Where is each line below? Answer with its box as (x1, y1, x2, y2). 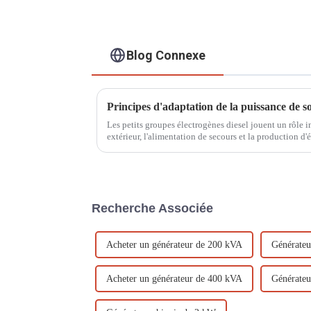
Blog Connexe (126, 47, 206, 62)
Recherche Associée (92, 201, 213, 215)
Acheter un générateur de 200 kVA (106, 239, 242, 250)
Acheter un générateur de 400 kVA (106, 273, 242, 284)
